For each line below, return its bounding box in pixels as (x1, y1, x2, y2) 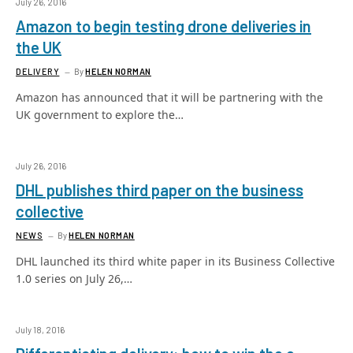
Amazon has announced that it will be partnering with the (16, 90, 323, 105)
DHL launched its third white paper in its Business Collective (16, 254, 335, 269)
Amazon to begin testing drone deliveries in (16, 17, 311, 35)
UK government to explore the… (16, 107, 184, 122)
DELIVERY (16, 66, 60, 76)
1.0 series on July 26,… (16, 271, 132, 286)
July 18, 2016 (16, 325, 65, 335)
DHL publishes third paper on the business (16, 180, 303, 199)
